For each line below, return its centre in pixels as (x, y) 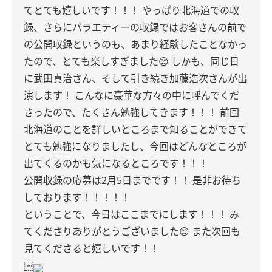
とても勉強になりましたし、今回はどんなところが (135, 146)
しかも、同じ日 (205, 61)
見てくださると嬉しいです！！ (92, 248)
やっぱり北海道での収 (191, 10)
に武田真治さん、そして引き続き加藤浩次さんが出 (135, 78)
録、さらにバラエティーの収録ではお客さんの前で (135, 27)
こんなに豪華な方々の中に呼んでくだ (157, 95)
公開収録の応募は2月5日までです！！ (107, 180)
